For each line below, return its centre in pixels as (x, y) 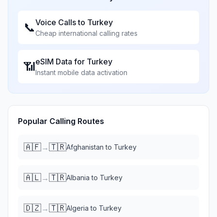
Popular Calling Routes (61, 121)
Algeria (77, 208)
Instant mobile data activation (81, 72)
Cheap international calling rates (86, 33)
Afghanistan (85, 147)
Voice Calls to (61, 22)
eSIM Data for (61, 62)
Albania (78, 178)
